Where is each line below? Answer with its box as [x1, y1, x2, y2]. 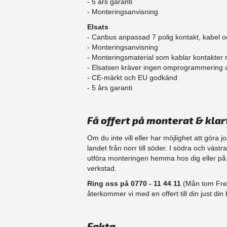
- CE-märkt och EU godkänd [87, 73, 177, 82]
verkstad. [87, 164, 119, 173]
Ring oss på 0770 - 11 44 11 [87, 179, 183, 188]
